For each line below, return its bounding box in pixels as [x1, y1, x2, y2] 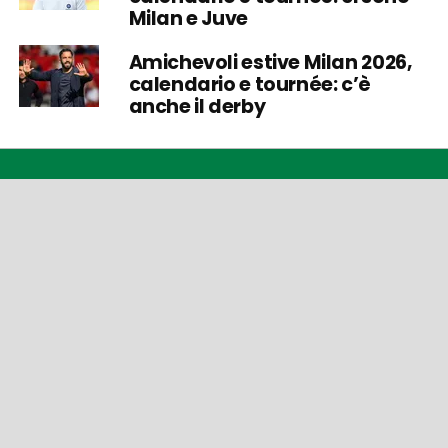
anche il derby [128, 92, 266, 120]
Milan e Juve [128, 4, 248, 32]
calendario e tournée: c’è [128, 70, 371, 98]
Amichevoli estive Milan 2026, [128, 48, 413, 76]
